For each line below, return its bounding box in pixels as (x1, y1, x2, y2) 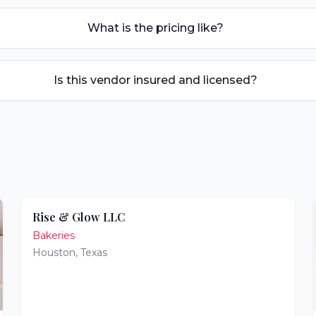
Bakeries (32, 229, 75, 242)
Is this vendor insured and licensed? (53, 73, 257, 87)
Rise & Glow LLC (32, 209, 126, 224)
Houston (32, 246, 76, 259)
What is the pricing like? (87, 21, 224, 35)
